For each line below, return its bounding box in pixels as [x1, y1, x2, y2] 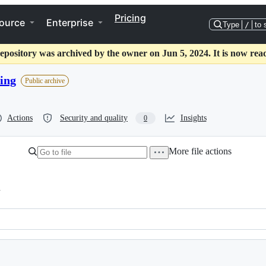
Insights [180, 113, 207, 122]
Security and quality [60, 113, 128, 122]
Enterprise [46, 17, 93, 28]
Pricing [115, 12, 146, 24]
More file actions [168, 146, 232, 156]
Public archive [25, 76, 65, 85]
